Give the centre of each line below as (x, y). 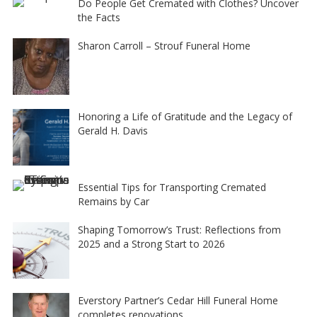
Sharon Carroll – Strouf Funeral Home (164, 46)
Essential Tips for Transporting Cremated (172, 187)
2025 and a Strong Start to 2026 (151, 244)
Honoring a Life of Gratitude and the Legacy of (185, 116)
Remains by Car (113, 201)
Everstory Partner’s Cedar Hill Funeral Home (178, 300)
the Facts (99, 17)
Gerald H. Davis (113, 131)
